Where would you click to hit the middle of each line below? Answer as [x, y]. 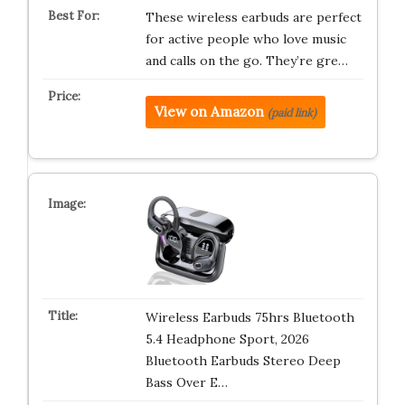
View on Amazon [209, 112]
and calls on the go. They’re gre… [246, 61]
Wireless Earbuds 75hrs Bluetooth [250, 317]
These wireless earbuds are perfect [253, 17]
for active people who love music [245, 39]
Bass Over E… [186, 382]
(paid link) [292, 113]
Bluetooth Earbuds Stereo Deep [243, 361]
